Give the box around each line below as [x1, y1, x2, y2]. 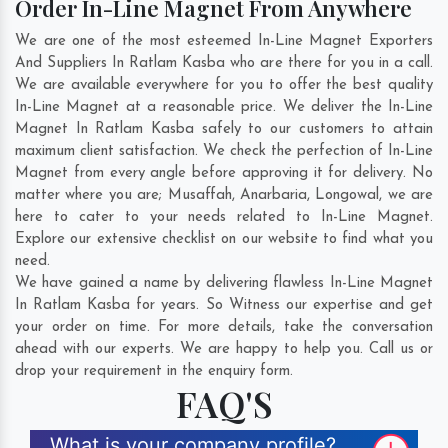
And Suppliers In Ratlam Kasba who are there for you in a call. [15, 56, 433, 72]
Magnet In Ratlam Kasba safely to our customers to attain [15, 122, 433, 138]
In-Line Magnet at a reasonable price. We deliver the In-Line [15, 100, 433, 116]
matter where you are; [15, 188, 168, 204]
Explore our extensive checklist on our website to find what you [15, 232, 433, 248]
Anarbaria [239, 188, 307, 204]
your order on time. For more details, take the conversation [15, 320, 433, 336]
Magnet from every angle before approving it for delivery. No [15, 166, 433, 182]
